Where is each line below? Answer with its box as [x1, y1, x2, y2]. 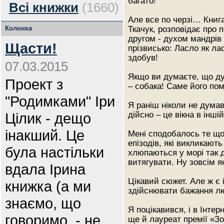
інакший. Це [5, 127, 84, 143]
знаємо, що [5, 195, 81, 211]
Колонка [5, 24, 32, 32]
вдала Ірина [5, 161, 85, 177]
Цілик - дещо [5, 110, 91, 126]
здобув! [128, 53, 158, 62]
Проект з [5, 76, 63, 92]
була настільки [5, 144, 104, 160]
